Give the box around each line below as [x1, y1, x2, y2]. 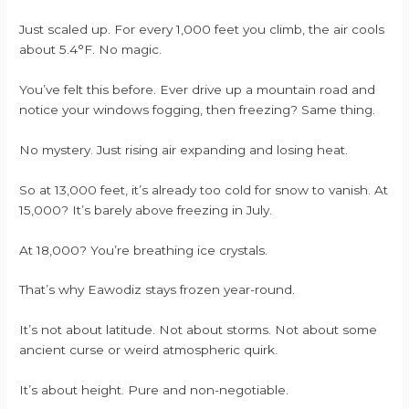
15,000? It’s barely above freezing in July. [19, 202, 273, 217]
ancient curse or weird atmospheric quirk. [19, 342, 278, 358]
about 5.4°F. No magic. [19, 42, 163, 57]
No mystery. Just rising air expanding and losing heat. [19, 142, 349, 157]
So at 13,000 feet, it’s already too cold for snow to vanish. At [19, 182, 389, 197]
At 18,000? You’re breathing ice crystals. [19, 242, 268, 257]
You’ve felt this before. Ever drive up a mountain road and [19, 81, 376, 97]
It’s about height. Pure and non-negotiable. [19, 383, 289, 398]
